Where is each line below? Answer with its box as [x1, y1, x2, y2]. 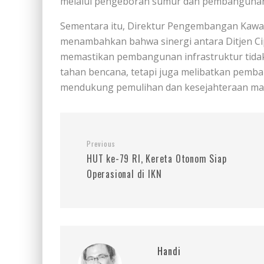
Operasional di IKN [87, 167, 162, 181]
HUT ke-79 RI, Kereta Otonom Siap [87, 151, 227, 166]
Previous [87, 138, 115, 148]
